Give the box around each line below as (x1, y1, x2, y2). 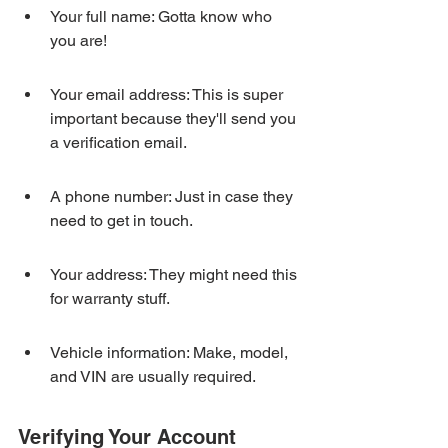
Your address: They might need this (50, 265, 301, 284)
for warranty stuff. (50, 289, 170, 308)
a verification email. (50, 133, 187, 152)
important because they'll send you (50, 109, 300, 128)
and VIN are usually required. (50, 367, 256, 386)
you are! (50, 31, 107, 50)
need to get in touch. (50, 211, 193, 230)
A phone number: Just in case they (50, 187, 297, 206)
